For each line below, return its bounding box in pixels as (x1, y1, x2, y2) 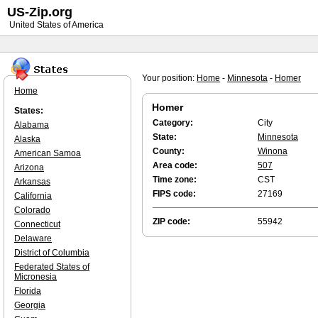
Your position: (142, 73, 197, 83)
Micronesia (14, 272, 57, 282)
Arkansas (14, 177, 50, 187)
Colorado (14, 205, 50, 215)
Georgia (14, 300, 45, 310)
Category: (153, 118, 193, 128)
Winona (258, 146, 287, 156)
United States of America (7, 20, 104, 30)
